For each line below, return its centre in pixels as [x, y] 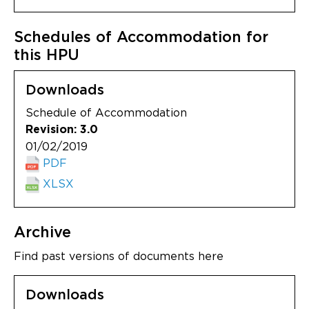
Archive [42, 232]
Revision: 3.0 [62, 129]
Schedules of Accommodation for [141, 37]
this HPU [47, 55]
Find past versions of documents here [119, 256]
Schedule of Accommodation [106, 112]
